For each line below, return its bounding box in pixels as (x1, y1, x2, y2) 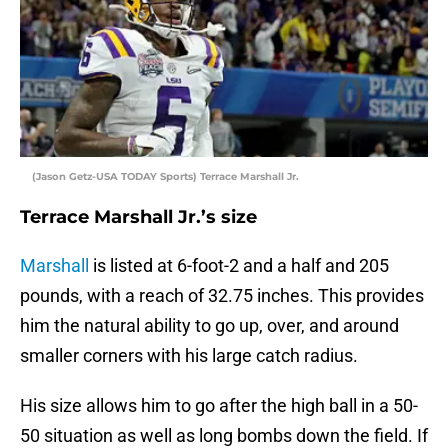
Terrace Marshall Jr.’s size (20, 206, 257, 229)
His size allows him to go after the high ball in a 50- (20, 395, 418, 417)
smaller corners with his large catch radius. (20, 345, 358, 367)
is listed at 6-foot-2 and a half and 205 (89, 255, 389, 277)
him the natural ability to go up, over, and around (20, 315, 399, 337)
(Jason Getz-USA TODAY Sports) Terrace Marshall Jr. (32, 170, 299, 184)
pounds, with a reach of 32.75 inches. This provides (20, 285, 424, 307)
